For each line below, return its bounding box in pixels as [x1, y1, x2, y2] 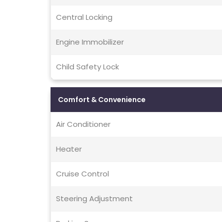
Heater [56, 144, 82, 155]
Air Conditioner [56, 119, 111, 130]
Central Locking [56, 12, 112, 23]
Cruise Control [56, 168, 109, 179]
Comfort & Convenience [58, 95, 146, 105]
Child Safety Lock [56, 61, 119, 72]
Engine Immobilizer [56, 37, 124, 48]
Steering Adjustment [56, 193, 133, 204]
